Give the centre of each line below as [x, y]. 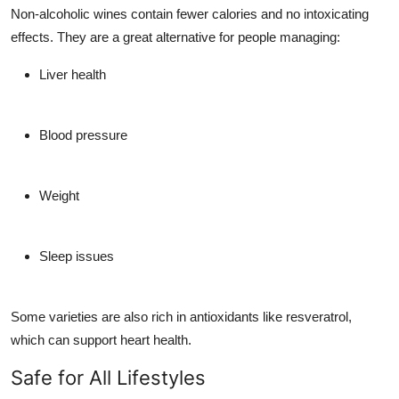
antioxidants [224, 316]
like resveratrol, [305, 316]
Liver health [73, 74]
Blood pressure [83, 134]
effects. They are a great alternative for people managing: [175, 37]
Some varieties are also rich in [100, 316]
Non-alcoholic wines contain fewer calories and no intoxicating [190, 13]
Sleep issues [77, 256]
